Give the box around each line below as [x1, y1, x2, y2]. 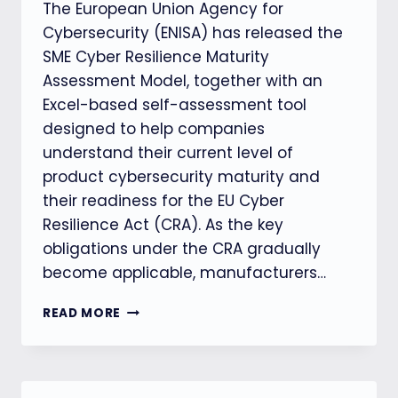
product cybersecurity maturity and [43, 166, 320, 188]
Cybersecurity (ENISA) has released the [43, 22, 343, 44]
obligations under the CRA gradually [43, 238, 321, 260]
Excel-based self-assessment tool [43, 94, 306, 116]
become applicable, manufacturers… [43, 262, 326, 284]
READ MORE [43, 305, 122, 322]
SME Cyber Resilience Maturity [43, 46, 269, 68]
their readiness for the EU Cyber [43, 190, 284, 212]
